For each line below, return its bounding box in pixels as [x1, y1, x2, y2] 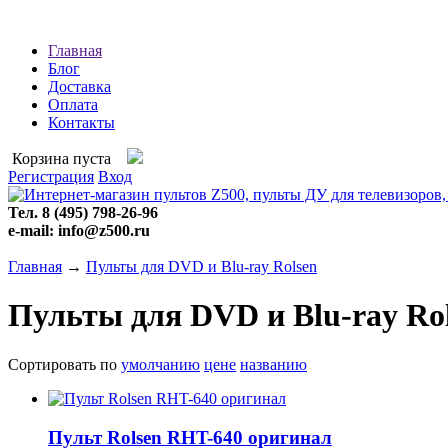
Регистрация [8, 168, 94, 185]
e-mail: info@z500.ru [8, 222, 150, 239]
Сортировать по [8, 355, 121, 373]
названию [240, 355, 307, 373]
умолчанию [121, 355, 200, 373]
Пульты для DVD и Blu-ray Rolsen [86, 258, 317, 275]
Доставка [48, 78, 111, 95]
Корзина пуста [8, 150, 127, 167]
